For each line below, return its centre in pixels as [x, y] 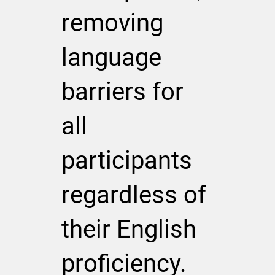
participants [126, 160]
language [111, 57]
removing [112, 23]
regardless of [134, 195]
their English [129, 229]
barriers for [122, 91]
